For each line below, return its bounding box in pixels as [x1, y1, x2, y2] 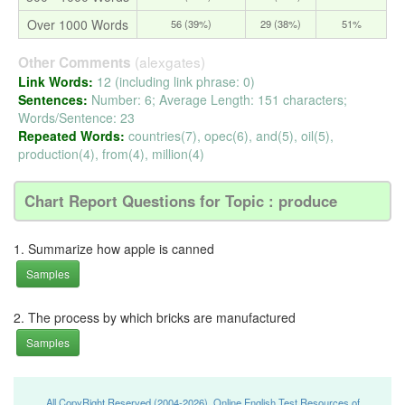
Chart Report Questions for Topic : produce [24, 189, 337, 212]
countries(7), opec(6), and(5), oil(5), [128, 126, 334, 145]
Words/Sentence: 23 [18, 108, 135, 127]
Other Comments [18, 52, 135, 72]
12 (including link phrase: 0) [97, 71, 255, 90]
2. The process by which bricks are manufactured [14, 307, 296, 326]
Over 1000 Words [27, 14, 128, 33]
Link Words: [18, 71, 97, 90]
